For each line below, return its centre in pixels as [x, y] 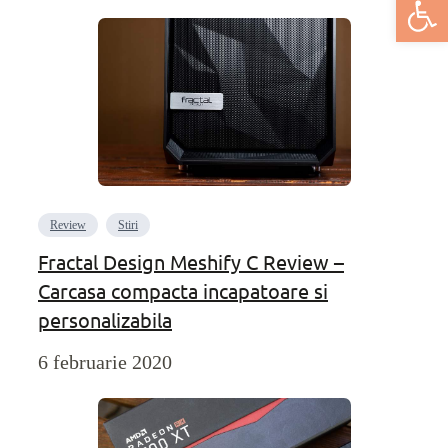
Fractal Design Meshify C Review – [191, 262]
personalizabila [105, 320]
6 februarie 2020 [105, 362]
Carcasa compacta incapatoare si [183, 291]
